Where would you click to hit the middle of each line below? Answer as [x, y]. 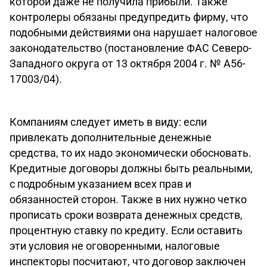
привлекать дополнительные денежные [111, 137]
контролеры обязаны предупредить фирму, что [129, 17]
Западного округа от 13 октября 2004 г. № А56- [128, 63]
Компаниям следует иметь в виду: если [108, 122]
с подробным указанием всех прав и [100, 184]
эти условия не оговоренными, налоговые [115, 246]
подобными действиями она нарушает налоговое [133, 32]
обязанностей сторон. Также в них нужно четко [128, 199]
